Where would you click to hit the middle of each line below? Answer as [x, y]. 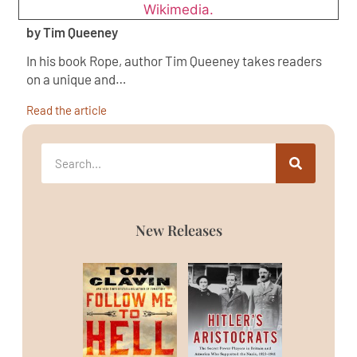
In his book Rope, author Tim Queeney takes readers [175, 61]
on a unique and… [77, 79]
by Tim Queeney [73, 32]
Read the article [67, 110]
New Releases [178, 231]
